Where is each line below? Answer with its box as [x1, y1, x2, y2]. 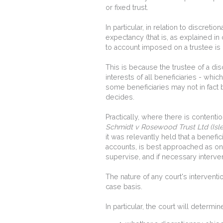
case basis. [106, 183, 142, 191]
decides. [106, 93, 134, 102]
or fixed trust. [106, 3, 148, 12]
